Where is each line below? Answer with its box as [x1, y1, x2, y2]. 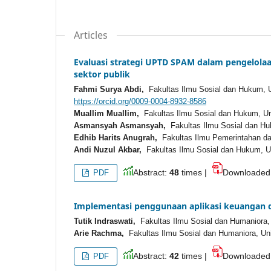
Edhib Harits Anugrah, [74, 132, 157, 142]
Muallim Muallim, [74, 108, 139, 118]
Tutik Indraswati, [74, 216, 135, 226]
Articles [74, 28, 108, 42]
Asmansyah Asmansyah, [74, 120, 166, 130]
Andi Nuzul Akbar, [74, 145, 142, 154]
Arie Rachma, [74, 228, 124, 238]
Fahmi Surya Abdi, [74, 84, 144, 94]
